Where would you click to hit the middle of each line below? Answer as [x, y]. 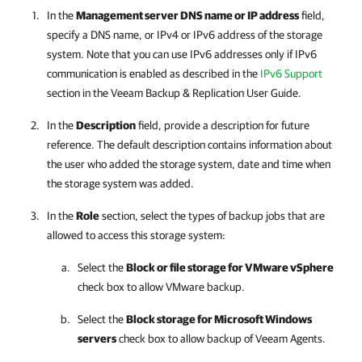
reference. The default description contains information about [189, 145]
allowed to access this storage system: [136, 235]
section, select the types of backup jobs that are [212, 216]
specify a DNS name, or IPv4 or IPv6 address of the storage [185, 35]
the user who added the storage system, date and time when [189, 164]
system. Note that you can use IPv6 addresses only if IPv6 [182, 54]
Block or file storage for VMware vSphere [230, 267]
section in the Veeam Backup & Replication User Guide [173, 93]
